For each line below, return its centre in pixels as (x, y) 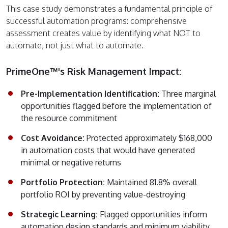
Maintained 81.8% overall (152, 182)
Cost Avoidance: (54, 138)
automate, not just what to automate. (75, 45)
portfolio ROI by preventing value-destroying (103, 194)
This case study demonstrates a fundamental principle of (109, 8)
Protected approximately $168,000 (149, 138)
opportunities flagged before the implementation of (116, 106)
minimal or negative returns (71, 162)
